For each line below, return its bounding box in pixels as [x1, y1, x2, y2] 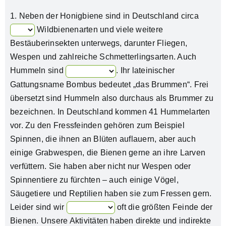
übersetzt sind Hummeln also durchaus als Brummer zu [10, 93, 214, 102]
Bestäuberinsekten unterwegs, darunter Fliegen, [10, 39, 188, 48]
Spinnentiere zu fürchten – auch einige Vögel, [10, 175, 179, 184]
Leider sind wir [10, 202, 67, 211]
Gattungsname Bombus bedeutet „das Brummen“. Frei [10, 80, 209, 89]
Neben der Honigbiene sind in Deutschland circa [19, 12, 199, 20]
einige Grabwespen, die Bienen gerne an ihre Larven [10, 148, 205, 157]
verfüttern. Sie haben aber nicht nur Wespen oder [10, 161, 191, 171]
